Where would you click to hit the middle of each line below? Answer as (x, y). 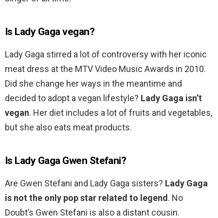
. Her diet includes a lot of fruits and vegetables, (121, 113)
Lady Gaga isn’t (171, 98)
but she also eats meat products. (68, 127)
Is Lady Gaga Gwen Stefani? (66, 161)
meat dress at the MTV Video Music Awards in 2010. (105, 69)
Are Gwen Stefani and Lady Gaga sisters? (85, 183)
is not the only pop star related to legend (86, 198)
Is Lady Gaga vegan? (50, 32)
